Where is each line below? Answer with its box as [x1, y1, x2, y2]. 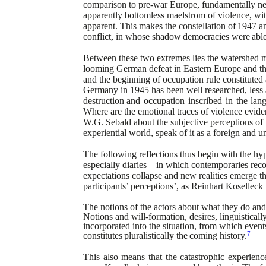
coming [189, 230, 218, 240]
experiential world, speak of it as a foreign [83, 128, 240, 138]
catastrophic [180, 252, 225, 262]
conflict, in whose [83, 31, 150, 42]
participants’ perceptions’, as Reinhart [83, 181, 223, 191]
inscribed [188, 96, 222, 106]
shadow [152, 31, 182, 42]
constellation [179, 21, 226, 31]
